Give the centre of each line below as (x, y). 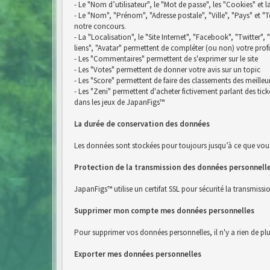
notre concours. (100, 26)
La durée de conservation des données (142, 124)
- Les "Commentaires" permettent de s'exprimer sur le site (166, 59)
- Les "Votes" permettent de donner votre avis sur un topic (167, 70)
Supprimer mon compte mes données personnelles (164, 211)
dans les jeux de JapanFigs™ (119, 102)
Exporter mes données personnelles (138, 254)
